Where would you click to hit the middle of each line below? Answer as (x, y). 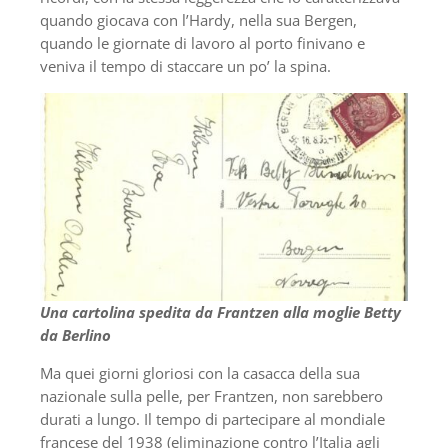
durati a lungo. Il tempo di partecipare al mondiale (212, 419)
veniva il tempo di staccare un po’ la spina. (185, 66)
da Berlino (75, 335)
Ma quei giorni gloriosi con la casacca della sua (200, 373)
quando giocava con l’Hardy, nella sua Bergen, (198, 20)
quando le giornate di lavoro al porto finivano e (202, 43)
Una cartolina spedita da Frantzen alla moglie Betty (220, 312)
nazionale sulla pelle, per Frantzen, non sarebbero (211, 396)
